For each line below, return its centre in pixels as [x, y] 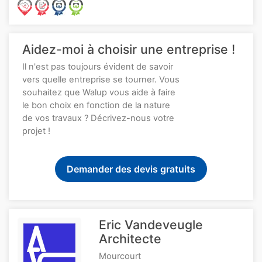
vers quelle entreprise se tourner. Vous [101, 80]
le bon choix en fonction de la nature [96, 106]
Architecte [130, 239]
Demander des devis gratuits [131, 169]
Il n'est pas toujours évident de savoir [98, 67]
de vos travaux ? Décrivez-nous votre [98, 118]
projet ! [36, 131]
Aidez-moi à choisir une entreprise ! [129, 49]
